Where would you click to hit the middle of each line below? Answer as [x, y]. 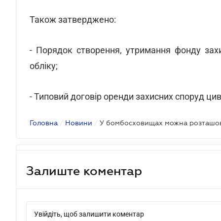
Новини [79, 123]
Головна [44, 123]
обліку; [44, 66]
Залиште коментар [84, 170]
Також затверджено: [73, 19]
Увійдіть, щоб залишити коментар [89, 214]
